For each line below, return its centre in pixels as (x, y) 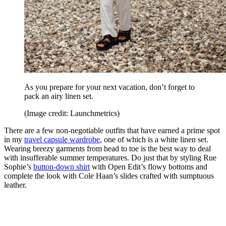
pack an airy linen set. (59, 96)
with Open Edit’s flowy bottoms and (149, 166)
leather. (15, 185)
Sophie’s (19, 166)
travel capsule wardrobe (62, 139)
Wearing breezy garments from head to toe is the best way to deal (107, 148)
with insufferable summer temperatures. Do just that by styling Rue (110, 157)
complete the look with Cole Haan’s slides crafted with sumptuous (109, 176)
